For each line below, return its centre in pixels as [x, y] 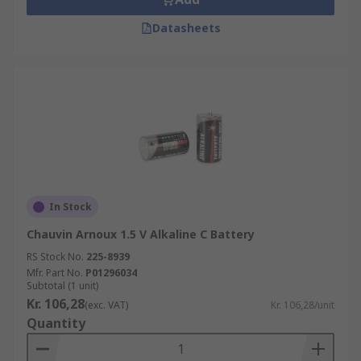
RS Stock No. [55, 257]
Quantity [56, 323]
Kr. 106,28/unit [303, 305]
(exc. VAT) [106, 305]
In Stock [71, 207]
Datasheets [186, 28]
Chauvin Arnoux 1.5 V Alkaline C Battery [141, 234]
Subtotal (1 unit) [62, 286]
